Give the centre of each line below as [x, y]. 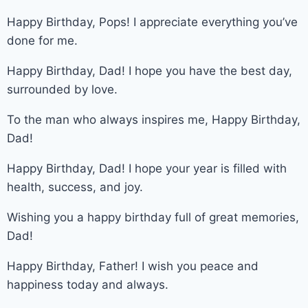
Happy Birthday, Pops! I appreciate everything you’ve [152, 22]
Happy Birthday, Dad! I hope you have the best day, [150, 70]
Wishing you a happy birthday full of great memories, [153, 217]
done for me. [42, 40]
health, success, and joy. [75, 187]
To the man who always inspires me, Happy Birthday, [154, 119]
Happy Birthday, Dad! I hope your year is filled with [147, 168]
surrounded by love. [62, 89]
